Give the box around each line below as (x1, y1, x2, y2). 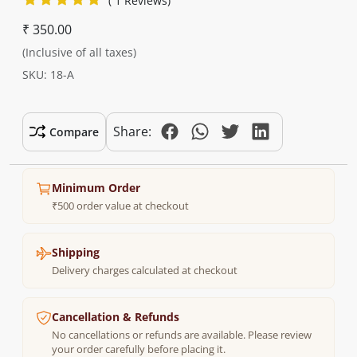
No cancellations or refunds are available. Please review (52, 327, 312, 342)
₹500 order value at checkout (52, 198, 189, 213)
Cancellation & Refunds (52, 309, 179, 325)
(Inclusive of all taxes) (22, 45, 136, 61)
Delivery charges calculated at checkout (52, 262, 237, 277)
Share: (113, 123, 151, 141)
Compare (49, 124, 99, 139)
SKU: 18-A (22, 67, 74, 83)
